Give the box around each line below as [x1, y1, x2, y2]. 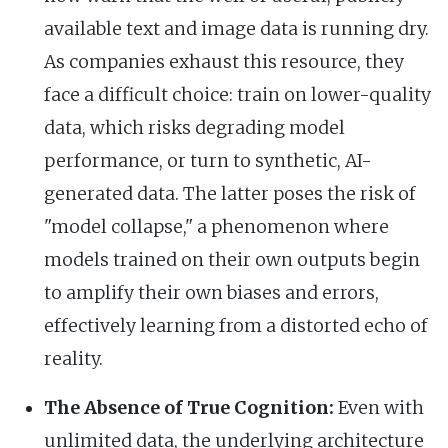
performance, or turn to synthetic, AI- [44, 149, 372, 172]
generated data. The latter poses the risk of [44, 182, 416, 205]
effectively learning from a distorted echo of [44, 314, 428, 337]
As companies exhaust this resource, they [44, 50, 404, 73]
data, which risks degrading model [44, 116, 345, 139]
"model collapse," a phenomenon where [44, 215, 389, 238]
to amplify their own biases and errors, [44, 281, 379, 304]
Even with [334, 396, 424, 419]
